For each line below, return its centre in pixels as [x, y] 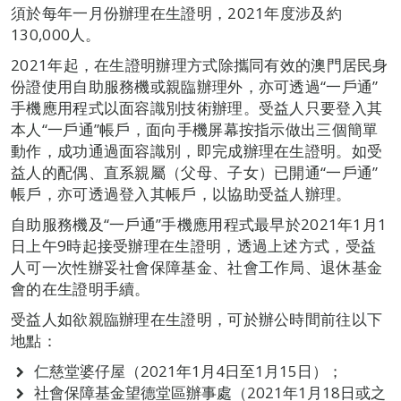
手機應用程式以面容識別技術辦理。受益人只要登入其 [197, 108]
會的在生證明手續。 [81, 289]
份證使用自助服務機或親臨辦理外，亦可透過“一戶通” [195, 87]
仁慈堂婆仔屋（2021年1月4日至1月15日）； [188, 371]
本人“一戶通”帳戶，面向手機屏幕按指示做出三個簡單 [195, 130]
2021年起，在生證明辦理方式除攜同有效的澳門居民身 [200, 65]
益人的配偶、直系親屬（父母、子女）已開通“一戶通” [195, 173]
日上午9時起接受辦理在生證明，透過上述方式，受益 [194, 246]
